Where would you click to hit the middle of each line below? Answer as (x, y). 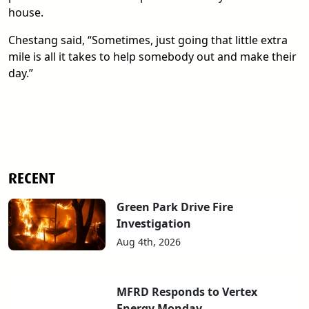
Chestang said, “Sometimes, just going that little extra (148, 40)
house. (26, 13)
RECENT (32, 179)
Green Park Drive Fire (175, 207)
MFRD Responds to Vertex (187, 292)
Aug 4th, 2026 (149, 242)
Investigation (154, 224)
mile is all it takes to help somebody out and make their (152, 57)
